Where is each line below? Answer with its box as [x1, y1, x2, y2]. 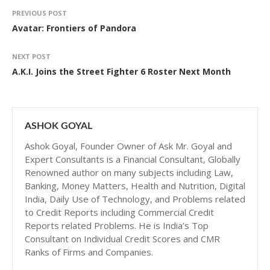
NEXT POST [12, 52, 51, 61]
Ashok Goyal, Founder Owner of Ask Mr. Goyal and [25, 140, 232, 152]
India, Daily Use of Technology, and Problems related [25, 193, 245, 205]
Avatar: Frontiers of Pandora [12, 22, 136, 34]
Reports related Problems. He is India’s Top [25, 219, 209, 231]
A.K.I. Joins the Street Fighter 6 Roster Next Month [12, 66, 231, 77]
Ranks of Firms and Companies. [25, 246, 153, 258]
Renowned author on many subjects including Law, [25, 166, 233, 178]
